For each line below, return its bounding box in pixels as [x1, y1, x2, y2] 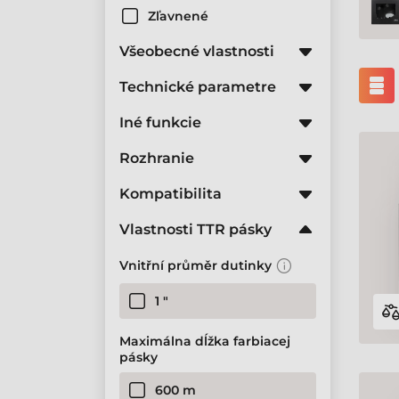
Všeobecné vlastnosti [119, 43, 274, 60]
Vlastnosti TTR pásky [119, 221, 272, 238]
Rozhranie [119, 150, 194, 167]
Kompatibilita [119, 185, 222, 202]
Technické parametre [119, 78, 276, 95]
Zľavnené [148, 8, 208, 24]
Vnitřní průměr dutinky [119, 257, 272, 273]
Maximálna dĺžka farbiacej [119, 333, 290, 349]
